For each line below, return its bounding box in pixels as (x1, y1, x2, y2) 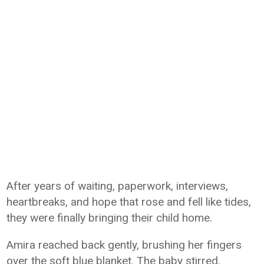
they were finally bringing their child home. (6, 211, 213, 225)
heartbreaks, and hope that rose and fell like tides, (6, 195, 252, 209)
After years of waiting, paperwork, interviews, (6, 179, 229, 193)
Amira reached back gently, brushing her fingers (6, 238, 242, 252)
